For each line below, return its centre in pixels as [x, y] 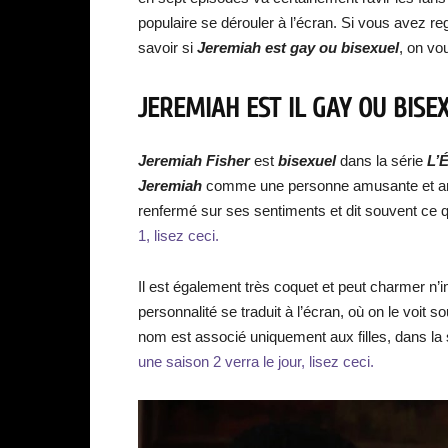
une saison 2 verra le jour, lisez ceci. [256, 361]
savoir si [167, 47]
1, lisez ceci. [178, 235]
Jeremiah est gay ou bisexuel [298, 47]
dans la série [381, 160]
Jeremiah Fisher [194, 160]
